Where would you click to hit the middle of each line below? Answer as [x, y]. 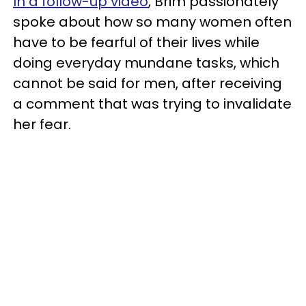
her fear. [42, 124]
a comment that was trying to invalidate [152, 103]
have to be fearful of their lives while [136, 42]
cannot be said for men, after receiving [148, 83]
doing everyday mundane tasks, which [146, 62]
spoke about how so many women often [152, 22]
